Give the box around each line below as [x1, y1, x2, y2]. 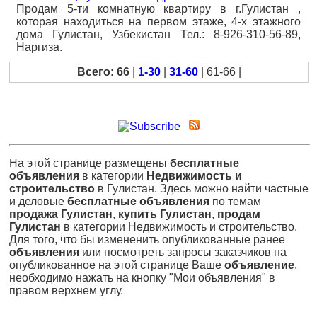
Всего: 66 [76, 66, 129, 78]
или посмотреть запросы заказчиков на [79, 246, 287, 258]
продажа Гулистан [9, 208, 113, 220]
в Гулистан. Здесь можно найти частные [95, 183, 309, 195]
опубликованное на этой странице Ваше [9, 259, 224, 271]
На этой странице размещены [9, 157, 170, 169]
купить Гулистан [118, 208, 212, 220]
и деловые [9, 195, 67, 207]
